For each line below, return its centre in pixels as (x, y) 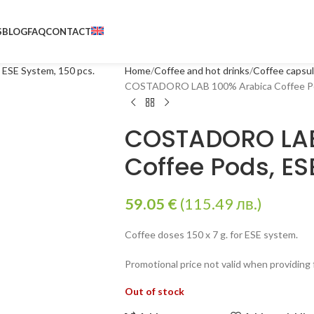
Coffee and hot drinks (202, 70)
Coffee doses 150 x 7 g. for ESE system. (211, 234)
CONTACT (68, 32)
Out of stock (154, 291)
